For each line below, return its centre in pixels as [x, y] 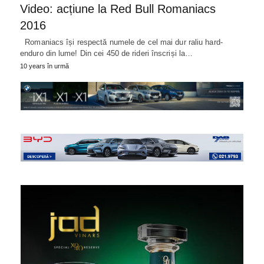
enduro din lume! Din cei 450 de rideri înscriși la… [107, 53]
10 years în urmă [44, 66]
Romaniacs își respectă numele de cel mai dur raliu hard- [121, 42]
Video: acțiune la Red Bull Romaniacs [118, 9]
